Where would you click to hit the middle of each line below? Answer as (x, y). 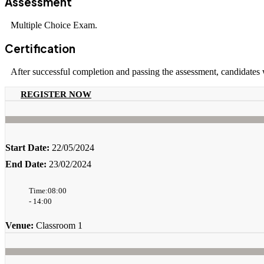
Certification (40, 48)
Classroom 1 (58, 225)
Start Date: (27, 147)
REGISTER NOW (56, 94)
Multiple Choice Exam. (54, 25)
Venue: (19, 225)
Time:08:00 (48, 190)
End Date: (26, 164)
